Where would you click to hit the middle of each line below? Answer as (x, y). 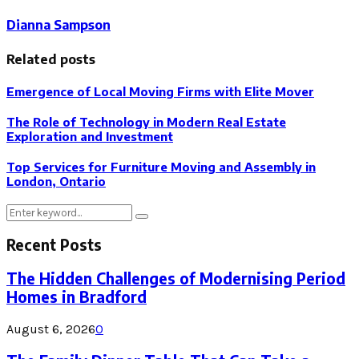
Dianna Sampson (58, 25)
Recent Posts (54, 245)
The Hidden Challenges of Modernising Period (176, 279)
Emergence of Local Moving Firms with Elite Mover (160, 91)
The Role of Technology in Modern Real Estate (146, 121)
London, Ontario (56, 181)
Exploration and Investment (90, 136)
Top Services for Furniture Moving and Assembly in (161, 166)
